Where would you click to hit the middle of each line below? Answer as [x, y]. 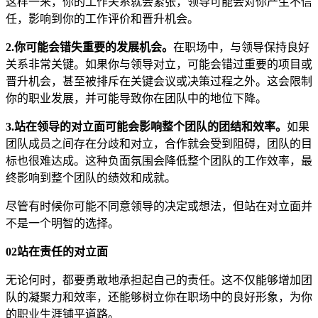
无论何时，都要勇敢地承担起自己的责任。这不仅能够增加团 [159, 280]
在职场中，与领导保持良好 [241, 47]
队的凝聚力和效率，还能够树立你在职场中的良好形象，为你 [159, 297]
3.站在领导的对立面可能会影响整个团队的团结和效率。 [146, 126]
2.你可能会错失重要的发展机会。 [89, 47]
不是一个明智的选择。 [62, 223]
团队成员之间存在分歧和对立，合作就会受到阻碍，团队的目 [159, 143]
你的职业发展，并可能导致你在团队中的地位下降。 [136, 98]
